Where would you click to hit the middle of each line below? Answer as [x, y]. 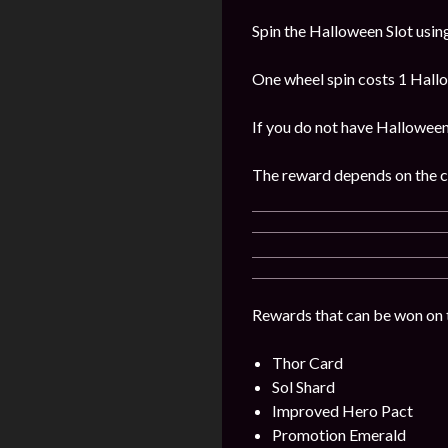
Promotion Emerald [339, 434]
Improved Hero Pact [342, 410]
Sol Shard [303, 386]
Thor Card [307, 362]
